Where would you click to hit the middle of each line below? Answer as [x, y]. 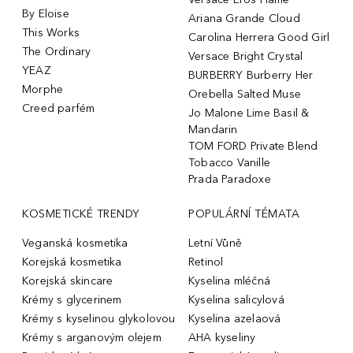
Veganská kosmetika [75, 243]
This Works [51, 32]
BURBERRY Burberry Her [251, 75]
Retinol [206, 262]
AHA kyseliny [222, 337]
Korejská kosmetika [72, 262]
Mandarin [213, 129]
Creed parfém [59, 108]
